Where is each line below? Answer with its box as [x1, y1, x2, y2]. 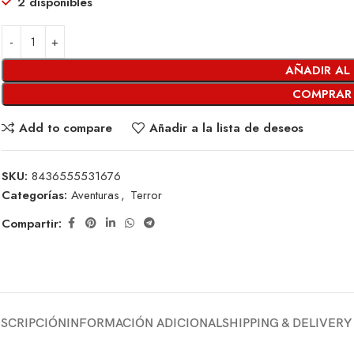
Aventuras [71, 186, 119, 204]
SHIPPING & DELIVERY [221, 315, 352, 331]
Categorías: [2, 186, 67, 204]
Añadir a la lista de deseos [149, 119, 303, 137]
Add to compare [18, 119, 112, 137]
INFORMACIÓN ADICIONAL [66, 315, 222, 331]
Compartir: [2, 214, 62, 232]
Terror [130, 186, 162, 204]
